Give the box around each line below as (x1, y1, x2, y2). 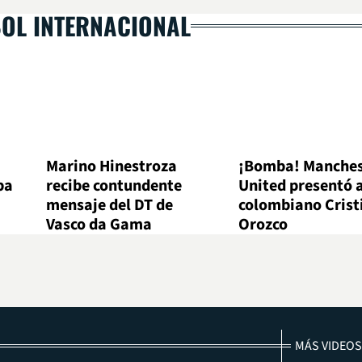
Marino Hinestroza (46, 155, 178, 179)
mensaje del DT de (46, 194, 174, 217)
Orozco (238, 213, 288, 237)
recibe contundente (46, 175, 183, 198)
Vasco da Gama (46, 213, 153, 237)
